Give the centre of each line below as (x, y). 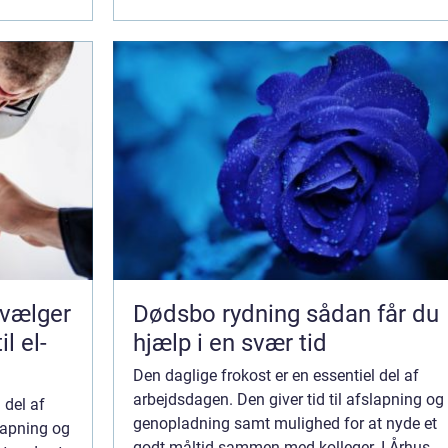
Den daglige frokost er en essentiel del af (276, 375)
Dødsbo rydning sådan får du (219, 314)
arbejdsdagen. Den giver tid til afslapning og (288, 399)
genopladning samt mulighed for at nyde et (285, 423)
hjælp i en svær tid (230, 343)
